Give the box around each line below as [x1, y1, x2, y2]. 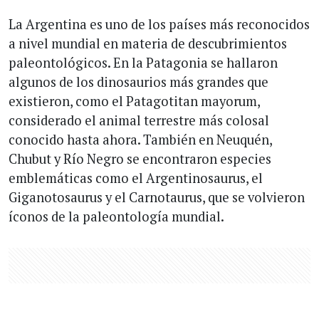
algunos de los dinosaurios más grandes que [9, 73, 268, 91]
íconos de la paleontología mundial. [9, 208, 224, 226]
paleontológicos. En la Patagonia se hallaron [9, 54, 278, 72]
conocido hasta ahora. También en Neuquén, [9, 131, 272, 149]
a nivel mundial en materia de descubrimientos [9, 35, 287, 53]
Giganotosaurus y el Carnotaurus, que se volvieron [9, 189, 305, 206]
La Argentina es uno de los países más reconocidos [9, 16, 310, 33]
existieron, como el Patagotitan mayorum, [9, 93, 260, 110]
